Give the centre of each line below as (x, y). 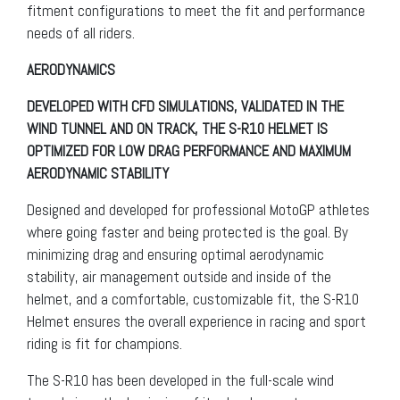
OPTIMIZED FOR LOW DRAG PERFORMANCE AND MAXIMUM (189, 151)
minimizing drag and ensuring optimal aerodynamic (175, 255)
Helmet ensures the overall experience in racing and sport (196, 322)
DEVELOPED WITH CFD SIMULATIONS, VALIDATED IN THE (185, 107)
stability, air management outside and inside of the (179, 277)
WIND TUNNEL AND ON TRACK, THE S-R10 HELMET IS (177, 129)
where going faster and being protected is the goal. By (187, 233)
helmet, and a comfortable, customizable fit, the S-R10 (193, 300)
